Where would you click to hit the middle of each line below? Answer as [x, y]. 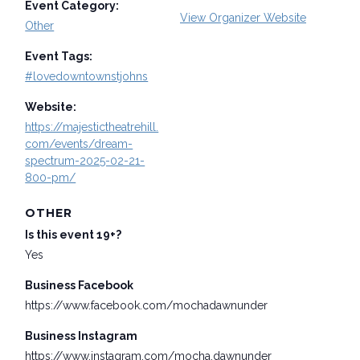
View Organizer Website [243, 18]
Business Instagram [82, 336]
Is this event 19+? [74, 235]
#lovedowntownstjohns [87, 77]
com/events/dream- [79, 144]
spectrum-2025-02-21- [85, 161]
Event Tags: [59, 57]
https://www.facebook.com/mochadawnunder [147, 306]
